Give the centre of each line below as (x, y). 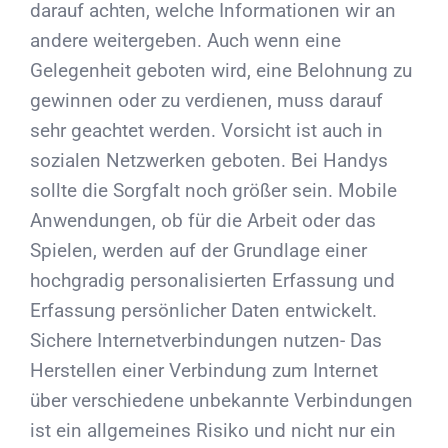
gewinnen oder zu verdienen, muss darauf (206, 101)
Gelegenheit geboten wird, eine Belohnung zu (221, 71)
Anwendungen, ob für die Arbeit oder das (203, 221)
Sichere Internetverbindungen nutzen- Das (206, 341)
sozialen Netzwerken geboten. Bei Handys (209, 161)
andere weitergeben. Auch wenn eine (185, 41)
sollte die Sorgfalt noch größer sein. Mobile (213, 191)
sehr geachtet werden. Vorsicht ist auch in (206, 131)
